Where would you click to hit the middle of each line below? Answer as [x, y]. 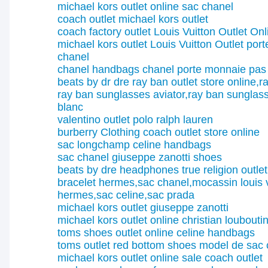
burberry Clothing [99, 132]
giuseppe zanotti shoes [167, 157]
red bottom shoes [155, 245]
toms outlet [84, 245]
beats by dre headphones [118, 170]
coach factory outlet [104, 32]
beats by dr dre [93, 82]
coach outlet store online [201, 132]
